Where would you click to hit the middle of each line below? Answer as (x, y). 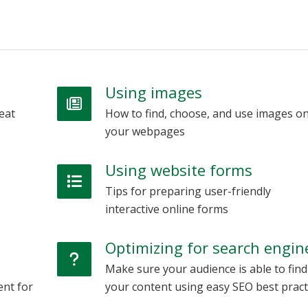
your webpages (145, 132)
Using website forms (178, 170)
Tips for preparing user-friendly (188, 191)
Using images (153, 92)
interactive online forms (166, 209)
